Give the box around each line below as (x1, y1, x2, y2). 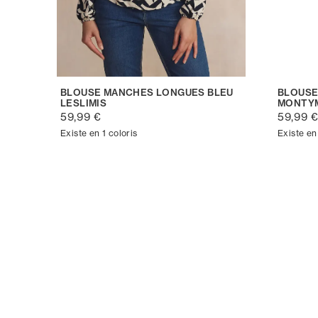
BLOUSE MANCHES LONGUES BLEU (60, 86, 234, 98)
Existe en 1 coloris (60, 127, 138, 138)
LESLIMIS (60, 97, 107, 109)
